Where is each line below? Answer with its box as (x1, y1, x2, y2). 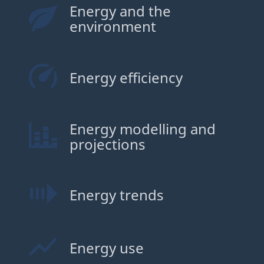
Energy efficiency (69, 67, 183, 87)
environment (69, 16, 156, 37)
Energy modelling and (69, 118, 216, 138)
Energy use (69, 237, 144, 258)
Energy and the (69, 1, 171, 21)
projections (69, 134, 146, 154)
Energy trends (69, 185, 164, 205)
